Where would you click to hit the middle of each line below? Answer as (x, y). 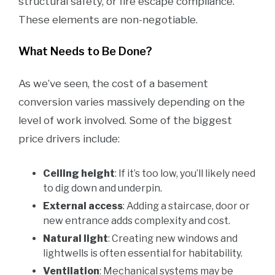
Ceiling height (79, 173)
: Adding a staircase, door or (186, 206)
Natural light (76, 238)
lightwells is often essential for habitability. (143, 253)
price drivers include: (69, 139)
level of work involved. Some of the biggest (125, 120)
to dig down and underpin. (103, 188)
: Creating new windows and (173, 238)
